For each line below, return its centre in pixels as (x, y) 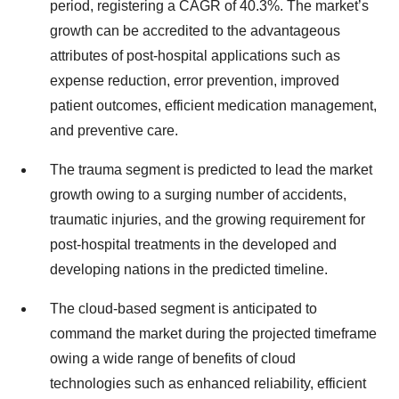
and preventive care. (114, 130)
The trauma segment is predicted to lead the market (211, 170)
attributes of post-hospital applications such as (195, 56)
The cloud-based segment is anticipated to (183, 309)
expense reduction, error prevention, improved (195, 81)
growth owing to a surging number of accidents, (198, 195)
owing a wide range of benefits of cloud (173, 358)
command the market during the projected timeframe (213, 334)
